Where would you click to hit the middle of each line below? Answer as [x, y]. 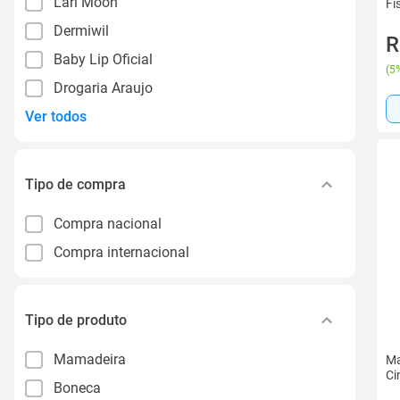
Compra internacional [121, 252]
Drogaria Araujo [103, 87]
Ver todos [56, 117]
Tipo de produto [76, 320]
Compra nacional [108, 223]
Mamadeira [90, 359]
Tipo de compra [75, 184]
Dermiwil [81, 30]
